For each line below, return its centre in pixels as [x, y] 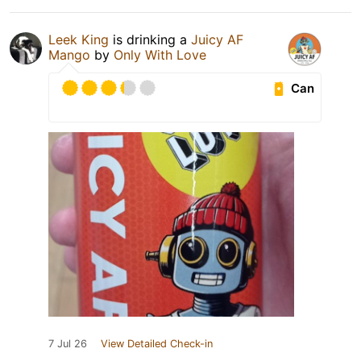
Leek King [79, 40]
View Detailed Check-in [157, 344]
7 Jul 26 [68, 344]
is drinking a [150, 40]
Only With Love [160, 55]
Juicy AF [217, 40]
